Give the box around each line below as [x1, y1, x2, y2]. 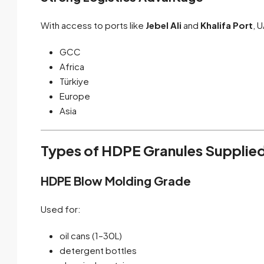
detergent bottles [60, 245, 137, 256]
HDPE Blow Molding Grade [41, 173, 191, 189]
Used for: [41, 203, 81, 215]
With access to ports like [41, 19, 146, 31]
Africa [60, 61, 84, 72]
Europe [60, 90, 90, 102]
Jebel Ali [146, 19, 181, 31]
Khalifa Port [200, 19, 253, 31]
